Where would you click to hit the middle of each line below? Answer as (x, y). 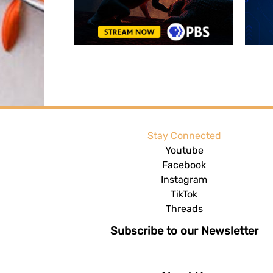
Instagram (184, 179)
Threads (184, 208)
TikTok (184, 194)
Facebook (184, 165)
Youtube (184, 150)
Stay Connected (184, 135)
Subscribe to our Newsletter (184, 231)
